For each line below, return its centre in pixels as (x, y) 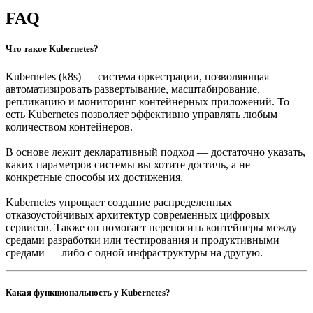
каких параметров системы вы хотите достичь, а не (128, 164)
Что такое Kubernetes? (52, 49)
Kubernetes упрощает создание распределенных (119, 202)
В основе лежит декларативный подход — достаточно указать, (155, 152)
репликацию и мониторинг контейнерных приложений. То (147, 101)
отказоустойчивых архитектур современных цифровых (138, 214)
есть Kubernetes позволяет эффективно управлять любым (141, 114)
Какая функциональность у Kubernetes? (88, 292)
